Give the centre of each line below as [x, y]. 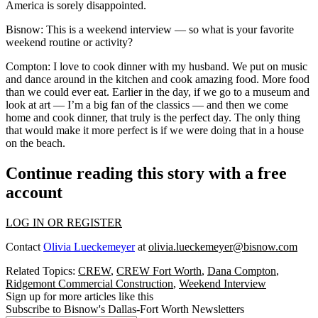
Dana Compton [242, 271]
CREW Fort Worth [159, 271]
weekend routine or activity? [69, 43]
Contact [24, 247]
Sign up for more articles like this [79, 297]
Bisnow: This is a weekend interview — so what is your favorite [150, 30]
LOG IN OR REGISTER [64, 223]
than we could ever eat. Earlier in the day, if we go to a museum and [158, 92]
